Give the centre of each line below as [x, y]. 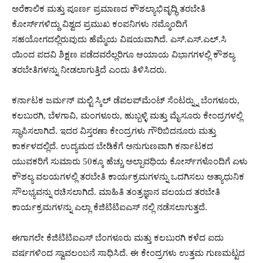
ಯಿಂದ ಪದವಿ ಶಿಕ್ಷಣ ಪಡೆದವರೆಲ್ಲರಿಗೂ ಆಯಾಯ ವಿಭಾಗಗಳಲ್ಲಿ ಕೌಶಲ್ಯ [123, 55]
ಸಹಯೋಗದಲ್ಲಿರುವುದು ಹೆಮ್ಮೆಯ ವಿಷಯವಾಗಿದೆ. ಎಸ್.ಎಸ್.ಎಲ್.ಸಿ [119, 39]
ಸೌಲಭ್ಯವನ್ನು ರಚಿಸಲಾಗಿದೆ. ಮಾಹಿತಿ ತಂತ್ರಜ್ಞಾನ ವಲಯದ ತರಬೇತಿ [116, 192]
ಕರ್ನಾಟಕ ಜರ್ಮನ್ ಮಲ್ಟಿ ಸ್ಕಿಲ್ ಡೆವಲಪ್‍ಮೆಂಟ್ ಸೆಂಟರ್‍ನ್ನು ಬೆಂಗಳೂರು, [126, 100]
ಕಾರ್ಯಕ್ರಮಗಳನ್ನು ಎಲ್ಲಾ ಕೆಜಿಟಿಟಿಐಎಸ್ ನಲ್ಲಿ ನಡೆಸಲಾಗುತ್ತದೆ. [109, 207]
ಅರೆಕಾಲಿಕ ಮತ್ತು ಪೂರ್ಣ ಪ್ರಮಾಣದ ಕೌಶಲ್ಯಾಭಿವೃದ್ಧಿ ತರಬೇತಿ [109, 9]
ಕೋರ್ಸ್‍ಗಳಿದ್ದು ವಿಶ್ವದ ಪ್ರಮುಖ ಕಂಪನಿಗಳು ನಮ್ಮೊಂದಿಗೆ [100, 24]
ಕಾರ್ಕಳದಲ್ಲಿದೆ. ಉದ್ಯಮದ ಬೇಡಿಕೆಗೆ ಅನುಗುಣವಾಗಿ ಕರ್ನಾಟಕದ [112, 146]
